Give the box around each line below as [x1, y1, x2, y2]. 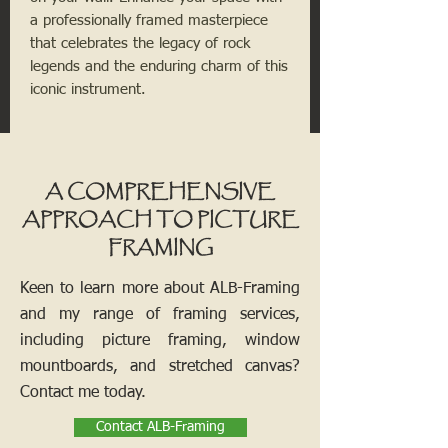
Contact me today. [20, 385, 146, 402]
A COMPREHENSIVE [45, 178, 275, 207]
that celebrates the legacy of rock [30, 36, 250, 52]
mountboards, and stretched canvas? [20, 359, 300, 376]
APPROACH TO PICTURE [21, 206, 299, 235]
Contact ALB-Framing [96, 420, 225, 435]
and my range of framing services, [20, 307, 300, 324]
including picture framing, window [20, 333, 300, 350]
